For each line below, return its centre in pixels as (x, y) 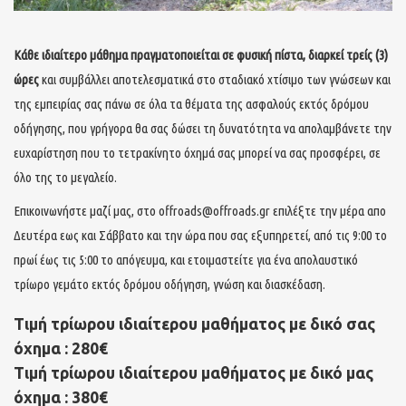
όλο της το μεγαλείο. (65, 177)
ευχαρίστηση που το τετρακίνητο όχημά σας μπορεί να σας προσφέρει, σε (197, 152)
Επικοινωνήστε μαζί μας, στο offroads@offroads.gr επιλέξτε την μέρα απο (200, 210)
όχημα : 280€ (61, 349)
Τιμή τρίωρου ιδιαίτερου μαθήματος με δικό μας (193, 373)
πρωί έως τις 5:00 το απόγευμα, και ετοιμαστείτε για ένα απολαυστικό (186, 259)
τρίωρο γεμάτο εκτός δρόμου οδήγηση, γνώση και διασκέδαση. (169, 284)
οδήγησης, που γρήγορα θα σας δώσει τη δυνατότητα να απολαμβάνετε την (203, 128)
